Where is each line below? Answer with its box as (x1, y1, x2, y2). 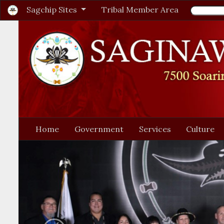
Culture (186, 124, 215, 134)
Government (74, 124, 123, 134)
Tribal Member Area (101, 4, 178, 14)
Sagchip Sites (26, 4, 79, 14)
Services (138, 124, 171, 134)
